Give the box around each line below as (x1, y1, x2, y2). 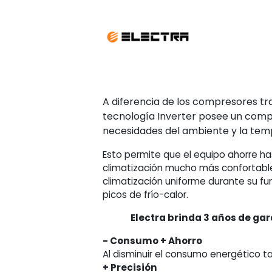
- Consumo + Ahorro (103, 234, 203, 248)
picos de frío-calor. (103, 188, 189, 202)
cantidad (144, 31, 186, 44)
